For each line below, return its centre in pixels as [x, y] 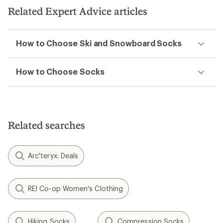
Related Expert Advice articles [78, 11]
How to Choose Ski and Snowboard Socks [99, 43]
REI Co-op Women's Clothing [76, 188]
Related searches [47, 125]
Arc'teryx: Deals [53, 156]
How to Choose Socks [60, 71]
